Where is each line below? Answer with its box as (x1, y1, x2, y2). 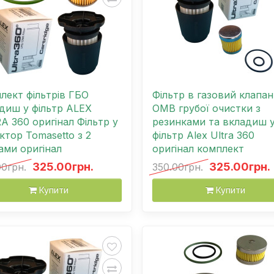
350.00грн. (152, 160, 203, 173)
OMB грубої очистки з (152, 102, 261, 114)
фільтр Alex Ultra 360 (152, 128, 254, 141)
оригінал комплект (152, 142, 244, 155)
